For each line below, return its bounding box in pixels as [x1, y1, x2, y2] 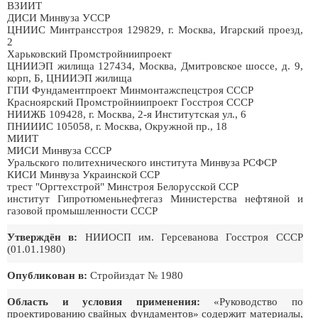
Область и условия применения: [7, 296, 200, 307]
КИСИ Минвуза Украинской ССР [7, 169, 160, 180]
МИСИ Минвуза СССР [7, 145, 111, 156]
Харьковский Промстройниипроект [7, 48, 172, 60]
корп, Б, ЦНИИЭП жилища [7, 72, 132, 84]
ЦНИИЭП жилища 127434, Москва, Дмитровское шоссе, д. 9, [7, 60, 303, 72]
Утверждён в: [7, 231, 78, 243]
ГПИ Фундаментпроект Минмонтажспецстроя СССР [7, 84, 253, 96]
